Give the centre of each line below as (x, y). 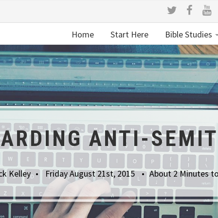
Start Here (128, 34)
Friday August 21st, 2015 (91, 173)
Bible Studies (189, 34)
